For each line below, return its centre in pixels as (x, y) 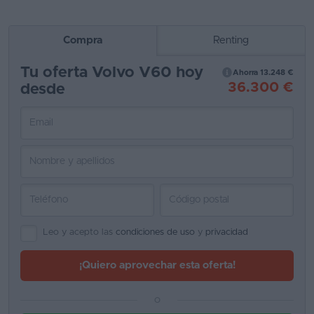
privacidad (227, 232)
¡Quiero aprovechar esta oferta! (157, 265)
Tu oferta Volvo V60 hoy (112, 73)
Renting (231, 40)
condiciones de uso (155, 232)
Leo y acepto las (79, 232)
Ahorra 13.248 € (263, 73)
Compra (83, 40)
